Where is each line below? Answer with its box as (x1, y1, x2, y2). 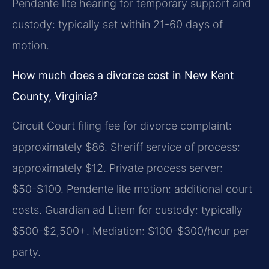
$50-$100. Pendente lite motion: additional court (12, 183, 252, 196)
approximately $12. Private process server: (12, 162, 223, 175)
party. (12, 246, 41, 259)
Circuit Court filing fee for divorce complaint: (12, 119, 232, 133)
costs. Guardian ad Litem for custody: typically (12, 204, 243, 217)
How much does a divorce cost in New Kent (12, 68, 234, 82)
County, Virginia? (12, 89, 98, 103)
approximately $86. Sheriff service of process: (12, 141, 240, 154)
